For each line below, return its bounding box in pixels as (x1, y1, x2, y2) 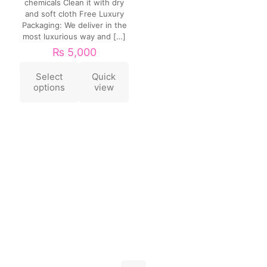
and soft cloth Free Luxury (24, 9, 124, 19)
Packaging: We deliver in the (21, 20, 127, 30)
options (33, 82, 65, 94)
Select (35, 71, 63, 83)
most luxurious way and (23, 32, 111, 42)
